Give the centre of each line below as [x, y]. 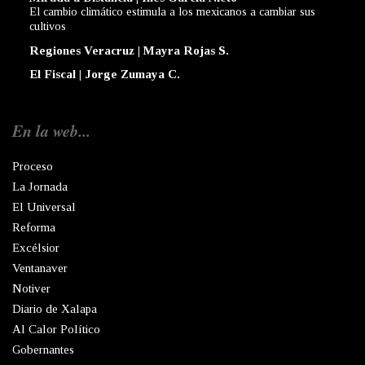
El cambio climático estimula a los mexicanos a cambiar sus [172, 12]
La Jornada [40, 187]
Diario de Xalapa [55, 309]
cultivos [48, 26]
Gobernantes [43, 350]
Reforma [34, 228]
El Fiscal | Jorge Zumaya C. [105, 75]
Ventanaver [40, 268]
